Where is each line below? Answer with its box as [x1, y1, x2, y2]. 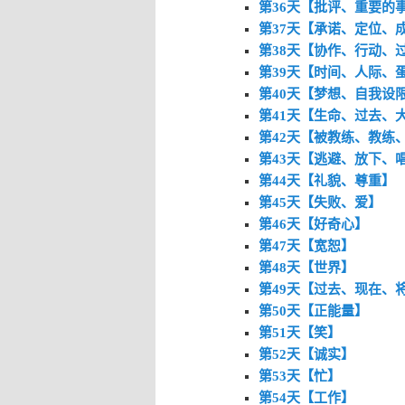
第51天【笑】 [258, 325, 341, 340]
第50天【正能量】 [258, 303, 368, 318]
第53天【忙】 [258, 368, 341, 383]
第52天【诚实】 [258, 346, 354, 362]
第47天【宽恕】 [258, 238, 354, 253]
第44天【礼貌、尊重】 [258, 173, 395, 188]
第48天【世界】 [258, 259, 354, 275]
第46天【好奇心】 [258, 216, 368, 231]
